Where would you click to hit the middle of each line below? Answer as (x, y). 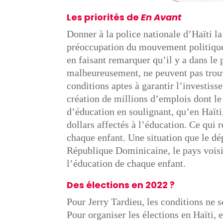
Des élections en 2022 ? (121, 185)
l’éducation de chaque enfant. (126, 164)
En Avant (161, 17)
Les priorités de (104, 17)
